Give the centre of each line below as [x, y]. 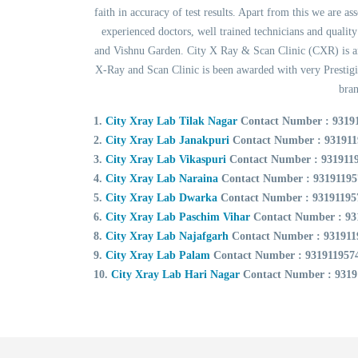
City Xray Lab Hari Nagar [175, 274]
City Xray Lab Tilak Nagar [173, 121]
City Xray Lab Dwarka [161, 197]
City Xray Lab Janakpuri [167, 140]
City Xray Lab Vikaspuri [166, 159]
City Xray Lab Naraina [162, 178]
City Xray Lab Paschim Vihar [178, 217]
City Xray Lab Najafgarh [167, 236]
